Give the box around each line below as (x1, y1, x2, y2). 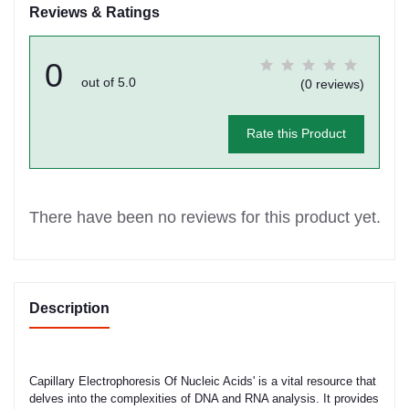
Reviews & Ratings (29, 4, 160, 20)
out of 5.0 (81, 74, 136, 89)
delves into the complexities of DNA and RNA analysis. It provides (29, 391, 379, 405)
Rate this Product (246, 126, 346, 142)
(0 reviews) (300, 76, 364, 91)
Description (29, 299, 110, 316)
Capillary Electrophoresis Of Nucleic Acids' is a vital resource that (29, 373, 376, 388)
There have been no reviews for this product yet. (28, 207, 381, 226)
